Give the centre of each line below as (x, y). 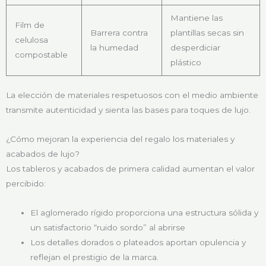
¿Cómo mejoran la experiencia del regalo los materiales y (120, 139)
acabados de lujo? (43, 154)
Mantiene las (196, 18)
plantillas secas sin (207, 32)
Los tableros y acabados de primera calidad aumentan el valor (130, 169)
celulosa (31, 39)
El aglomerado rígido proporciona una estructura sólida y (145, 212)
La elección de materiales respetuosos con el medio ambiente (132, 95)
